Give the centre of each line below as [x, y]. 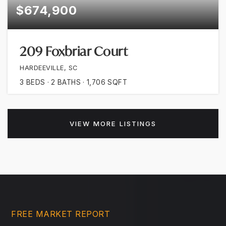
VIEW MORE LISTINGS [113, 123]
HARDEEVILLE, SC [49, 68]
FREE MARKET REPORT [61, 214]
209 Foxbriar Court [74, 51]
